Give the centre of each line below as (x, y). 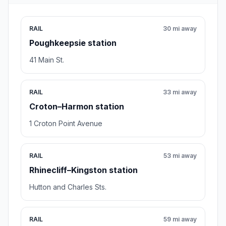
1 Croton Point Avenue (66, 124)
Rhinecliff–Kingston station (83, 170)
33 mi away (180, 92)
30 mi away (180, 29)
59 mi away (180, 219)
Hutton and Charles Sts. (68, 187)
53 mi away (180, 156)
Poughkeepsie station (73, 43)
